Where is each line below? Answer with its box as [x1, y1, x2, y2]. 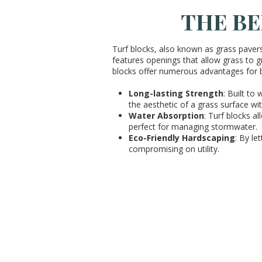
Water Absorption [129, 110, 204, 121]
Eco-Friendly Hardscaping [129, 132, 235, 143]
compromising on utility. [129, 143, 219, 154]
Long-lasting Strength [129, 88, 223, 99]
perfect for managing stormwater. [129, 121, 257, 132]
